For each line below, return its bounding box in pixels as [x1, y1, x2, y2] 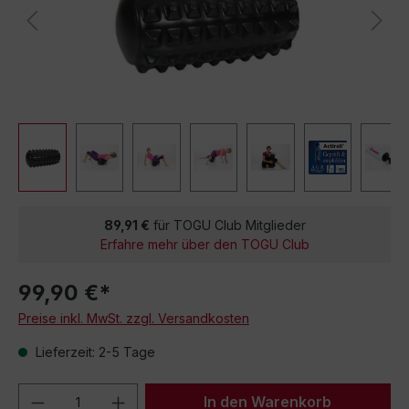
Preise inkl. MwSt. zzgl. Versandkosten [18, 310, 249, 326]
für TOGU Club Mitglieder [149, 217, 306, 233]
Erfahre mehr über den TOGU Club [100, 236, 309, 252]
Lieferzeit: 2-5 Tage [32, 344, 155, 360]
